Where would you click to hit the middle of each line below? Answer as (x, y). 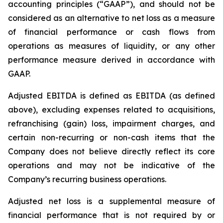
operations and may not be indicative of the (111, 165)
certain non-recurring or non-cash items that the (111, 137)
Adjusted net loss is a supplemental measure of (111, 201)
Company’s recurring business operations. (87, 179)
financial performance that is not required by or (111, 215)
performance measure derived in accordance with (111, 59)
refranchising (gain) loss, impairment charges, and (111, 123)
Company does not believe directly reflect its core (111, 151)
